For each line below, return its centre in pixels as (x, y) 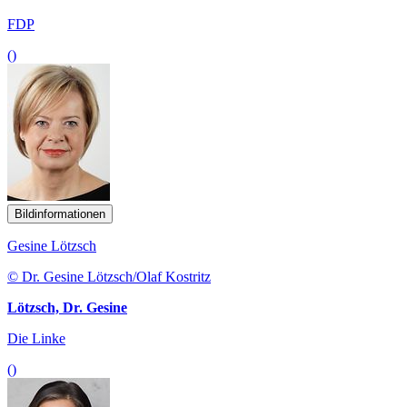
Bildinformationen (60, 213)
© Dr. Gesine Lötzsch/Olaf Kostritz (109, 276)
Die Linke (36, 338)
